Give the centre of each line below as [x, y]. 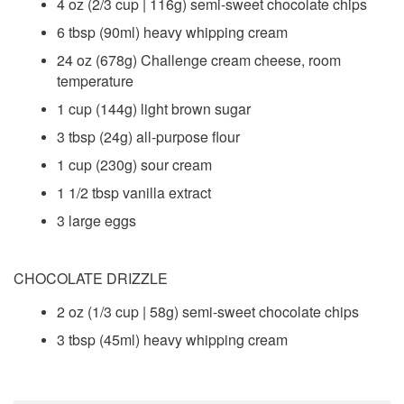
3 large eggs [96, 220]
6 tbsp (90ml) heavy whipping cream [172, 32]
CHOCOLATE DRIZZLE [91, 278]
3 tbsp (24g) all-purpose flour [148, 136]
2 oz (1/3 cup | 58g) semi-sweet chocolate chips [208, 312]
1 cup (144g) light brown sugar [154, 108]
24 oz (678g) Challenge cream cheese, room [199, 60]
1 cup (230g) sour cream [134, 164]
